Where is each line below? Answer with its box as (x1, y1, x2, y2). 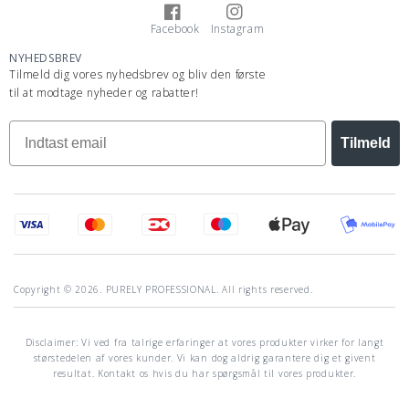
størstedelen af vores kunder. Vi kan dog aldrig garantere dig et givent (33, 351, 376, 365)
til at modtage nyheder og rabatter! (9, 85, 199, 101)
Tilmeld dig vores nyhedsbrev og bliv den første (9, 67, 267, 83)
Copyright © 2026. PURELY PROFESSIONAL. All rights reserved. (14, 283, 313, 297)
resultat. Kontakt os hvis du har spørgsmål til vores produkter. (52, 367, 357, 381)
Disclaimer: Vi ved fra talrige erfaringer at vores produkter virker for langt (25, 336, 384, 350)
